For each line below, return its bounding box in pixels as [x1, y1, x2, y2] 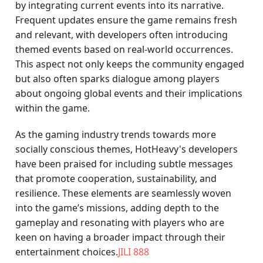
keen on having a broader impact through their [15, 231, 226, 244]
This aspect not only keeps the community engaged [15, 58, 245, 70]
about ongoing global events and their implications [15, 87, 243, 100]
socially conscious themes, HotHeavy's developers [15, 143, 238, 156]
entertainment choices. [15, 245, 119, 258]
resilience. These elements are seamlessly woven [15, 187, 232, 200]
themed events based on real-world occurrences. [15, 43, 234, 56]
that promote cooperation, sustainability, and [15, 172, 217, 185]
